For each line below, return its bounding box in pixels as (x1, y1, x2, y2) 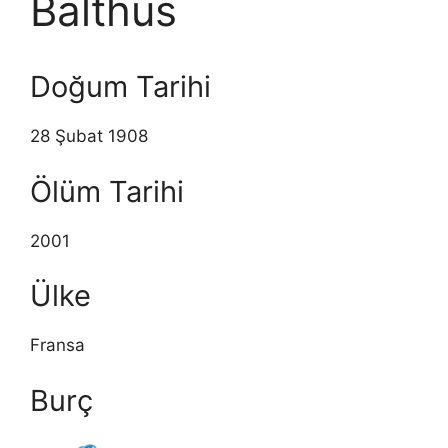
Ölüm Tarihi (30, 173, 184, 209)
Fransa (30, 335, 85, 355)
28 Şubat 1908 (30, 126, 148, 146)
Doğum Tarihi (30, 69, 211, 104)
